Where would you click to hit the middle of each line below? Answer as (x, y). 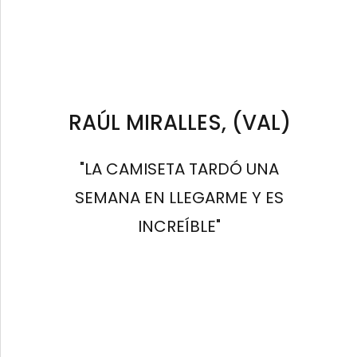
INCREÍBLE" (180, 227)
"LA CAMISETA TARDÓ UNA (180, 169)
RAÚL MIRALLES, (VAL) (180, 123)
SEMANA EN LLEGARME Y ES (180, 198)
